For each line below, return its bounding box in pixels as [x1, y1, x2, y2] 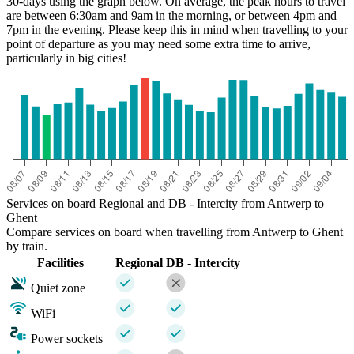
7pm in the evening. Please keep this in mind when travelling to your [6, 22, 348, 36]
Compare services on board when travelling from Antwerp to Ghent [6, 224, 343, 239]
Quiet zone [31, 281, 85, 295]
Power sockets [31, 331, 103, 345]
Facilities [37, 255, 84, 269]
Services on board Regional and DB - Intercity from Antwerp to [6, 196, 324, 210]
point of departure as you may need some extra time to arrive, [6, 36, 311, 51]
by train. [6, 239, 47, 253]
